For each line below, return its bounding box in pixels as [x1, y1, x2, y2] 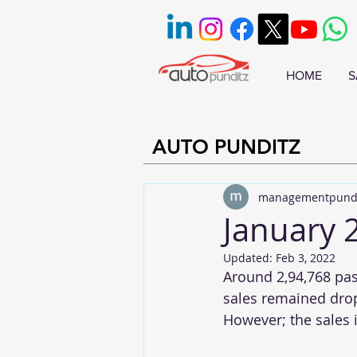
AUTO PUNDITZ [152, 135, 300, 159]
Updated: [223, 250, 276, 265]
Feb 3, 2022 [276, 250, 335, 265]
